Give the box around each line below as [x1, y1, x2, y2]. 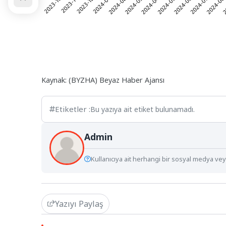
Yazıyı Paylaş [55, 198, 103, 210]
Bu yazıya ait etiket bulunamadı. [90, 104, 195, 114]
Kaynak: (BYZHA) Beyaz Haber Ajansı [41, 75, 164, 85]
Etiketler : [55, 103, 90, 114]
